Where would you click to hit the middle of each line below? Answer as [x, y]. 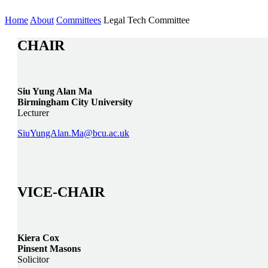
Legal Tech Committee [147, 20]
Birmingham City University [75, 102]
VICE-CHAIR [61, 192]
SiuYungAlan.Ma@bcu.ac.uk [73, 133]
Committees [79, 20]
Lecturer [33, 112]
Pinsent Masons [49, 248]
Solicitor [33, 259]
